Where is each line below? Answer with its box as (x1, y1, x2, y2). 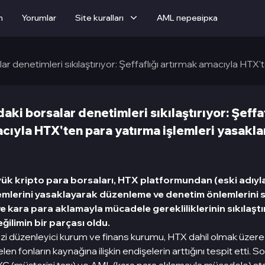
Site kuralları (75, 12, 124, 23)
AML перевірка (157, 12, 218, 23)
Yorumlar (22, 12, 56, 23)
